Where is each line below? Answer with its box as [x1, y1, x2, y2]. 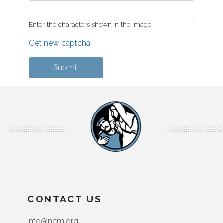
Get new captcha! [28, 38, 92, 48]
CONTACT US [27, 193, 102, 204]
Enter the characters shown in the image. [28, 20, 153, 28]
